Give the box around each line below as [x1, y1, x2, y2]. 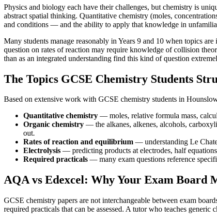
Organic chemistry [23, 120, 84, 129]
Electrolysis [23, 146, 61, 155]
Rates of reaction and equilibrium [23, 138, 133, 146]
